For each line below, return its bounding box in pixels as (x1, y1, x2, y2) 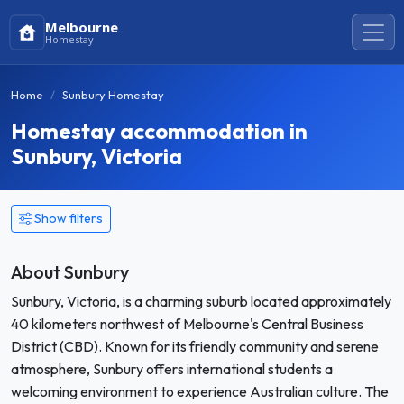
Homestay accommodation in (11, 117, 308, 144)
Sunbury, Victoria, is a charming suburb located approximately (11, 292, 391, 310)
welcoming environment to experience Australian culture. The (11, 382, 389, 400)
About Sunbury (11, 261, 129, 283)
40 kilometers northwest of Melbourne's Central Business (11, 315, 363, 333)
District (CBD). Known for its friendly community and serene (11, 337, 379, 355)
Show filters (34, 210, 103, 226)
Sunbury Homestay (62, 87, 164, 102)
